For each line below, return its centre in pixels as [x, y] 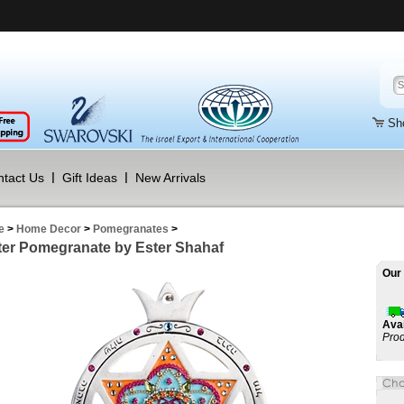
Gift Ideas [90, 178]
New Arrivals [170, 178]
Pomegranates [131, 229]
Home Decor [49, 229]
